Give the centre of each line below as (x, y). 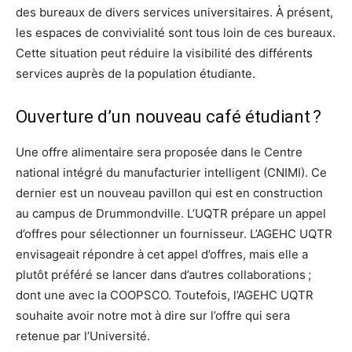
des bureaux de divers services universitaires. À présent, (174, 12)
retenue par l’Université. (83, 335)
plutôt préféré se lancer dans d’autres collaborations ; (163, 274)
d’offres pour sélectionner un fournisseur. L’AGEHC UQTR (174, 233)
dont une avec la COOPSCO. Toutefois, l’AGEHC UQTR (165, 295)
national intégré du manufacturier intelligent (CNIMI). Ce (171, 172)
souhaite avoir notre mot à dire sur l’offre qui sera (153, 315)
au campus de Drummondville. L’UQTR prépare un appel (171, 213)
